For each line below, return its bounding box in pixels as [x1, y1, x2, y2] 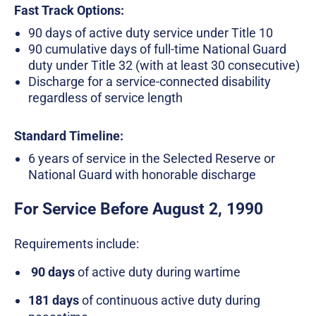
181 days [28, 293, 79, 308]
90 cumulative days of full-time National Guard [28, 42, 286, 57]
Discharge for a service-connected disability [28, 74, 271, 90]
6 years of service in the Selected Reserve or [28, 151, 275, 166]
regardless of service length [28, 90, 183, 106]
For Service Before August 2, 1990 [14, 200, 263, 219]
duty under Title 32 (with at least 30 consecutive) [28, 58, 300, 73]
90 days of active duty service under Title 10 [28, 25, 273, 41]
